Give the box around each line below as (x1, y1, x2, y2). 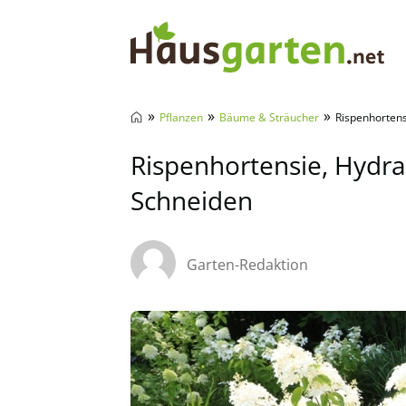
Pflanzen (159, 110, 203, 125)
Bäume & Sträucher (219, 110, 319, 125)
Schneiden (130, 183, 253, 217)
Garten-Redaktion (187, 255, 308, 275)
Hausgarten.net (130, 86, 271, 111)
